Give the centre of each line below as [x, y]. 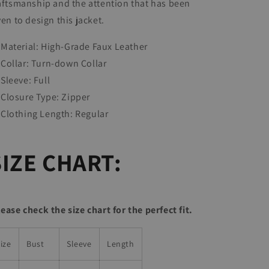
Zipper [76, 97]
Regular [92, 114]
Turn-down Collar [69, 63]
